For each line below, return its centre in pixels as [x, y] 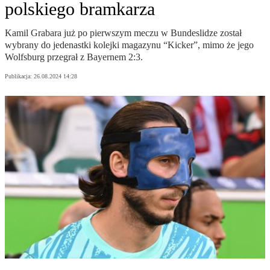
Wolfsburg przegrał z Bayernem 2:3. [74, 57]
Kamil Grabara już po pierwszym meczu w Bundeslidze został [123, 33]
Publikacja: [19, 77]
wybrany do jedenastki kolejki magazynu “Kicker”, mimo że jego [129, 45]
